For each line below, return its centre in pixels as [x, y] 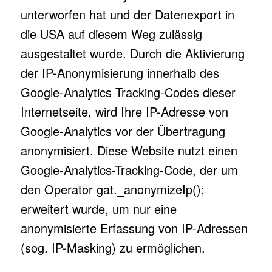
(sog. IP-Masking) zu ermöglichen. [113, 247]
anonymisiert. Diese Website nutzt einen [129, 150]
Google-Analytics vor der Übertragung [123, 131]
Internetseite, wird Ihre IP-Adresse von [124, 111]
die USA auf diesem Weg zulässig [111, 34]
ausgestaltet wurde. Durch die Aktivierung [132, 53]
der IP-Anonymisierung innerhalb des [120, 73]
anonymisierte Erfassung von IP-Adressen [134, 228]
